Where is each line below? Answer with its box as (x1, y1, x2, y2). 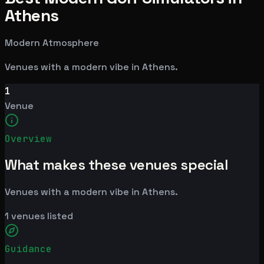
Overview (5, 132, 52, 145)
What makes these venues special (5, 156, 228, 174)
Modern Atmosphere (5, 36, 99, 49)
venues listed (9, 210, 73, 223)
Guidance (5, 243, 52, 256)
